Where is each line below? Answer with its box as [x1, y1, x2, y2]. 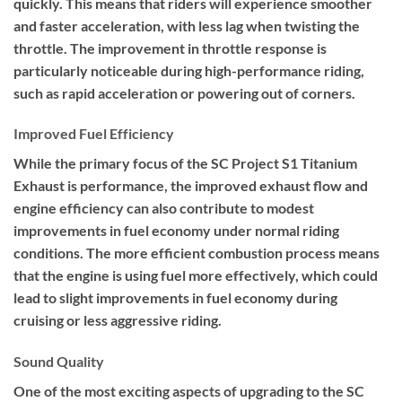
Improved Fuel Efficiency [13, 125, 174, 143]
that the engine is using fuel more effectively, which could [13, 267, 378, 284]
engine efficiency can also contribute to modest [13, 199, 314, 217]
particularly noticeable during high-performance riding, [13, 61, 364, 79]
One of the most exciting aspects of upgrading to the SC [13, 382, 364, 400]
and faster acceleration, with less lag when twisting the [13, 16, 360, 34]
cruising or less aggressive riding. [13, 311, 222, 329]
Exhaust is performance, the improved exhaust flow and [13, 177, 368, 195]
